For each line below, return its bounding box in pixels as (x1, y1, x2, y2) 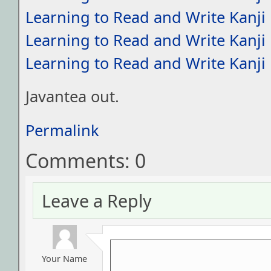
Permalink (25, 119, 99, 140)
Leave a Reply (42, 189, 152, 213)
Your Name (42, 253, 87, 265)
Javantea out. (25, 86, 119, 107)
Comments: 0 (25, 147, 146, 174)
